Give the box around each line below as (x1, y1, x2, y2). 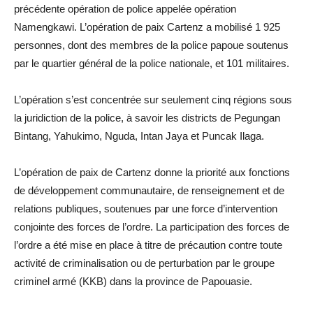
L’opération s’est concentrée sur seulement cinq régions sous (14, 94, 292, 106)
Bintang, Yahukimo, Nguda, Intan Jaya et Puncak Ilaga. (14, 130, 264, 143)
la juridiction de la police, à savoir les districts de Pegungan (14, 112, 280, 124)
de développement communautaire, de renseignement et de (14, 184, 284, 197)
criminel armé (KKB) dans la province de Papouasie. (14, 275, 252, 288)
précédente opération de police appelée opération (14, 3, 236, 15)
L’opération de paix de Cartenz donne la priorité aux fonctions (14, 166, 290, 179)
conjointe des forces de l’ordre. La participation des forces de (14, 221, 289, 233)
